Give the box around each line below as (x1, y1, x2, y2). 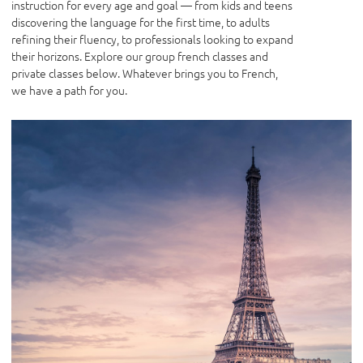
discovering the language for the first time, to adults (11, 14, 270, 31)
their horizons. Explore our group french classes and (11, 48, 268, 65)
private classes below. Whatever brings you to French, (11, 65, 278, 82)
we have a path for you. (11, 82, 127, 99)
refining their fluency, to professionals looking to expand (11, 31, 293, 48)
